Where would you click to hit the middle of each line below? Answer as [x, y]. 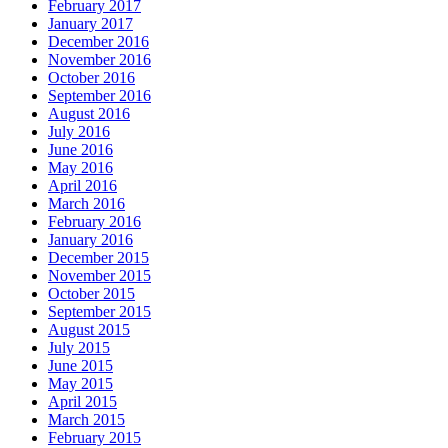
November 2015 [99, 275]
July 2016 [79, 131]
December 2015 [98, 257]
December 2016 [98, 41]
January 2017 [90, 23]
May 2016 [80, 167]
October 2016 [91, 77]
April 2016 [82, 185]
